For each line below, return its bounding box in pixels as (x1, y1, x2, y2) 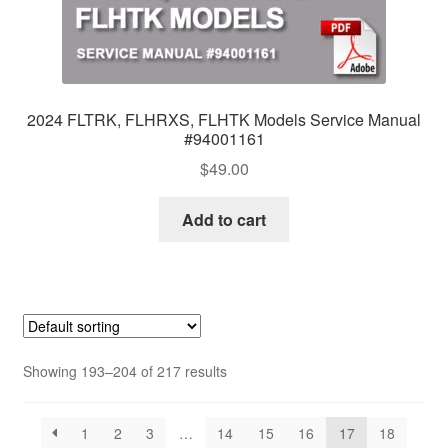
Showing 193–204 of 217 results (22, 361, 227, 382)
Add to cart (182, 208, 266, 232)
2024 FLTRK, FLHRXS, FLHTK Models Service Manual (27, 107, 421, 131)
